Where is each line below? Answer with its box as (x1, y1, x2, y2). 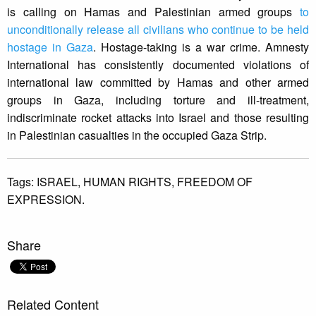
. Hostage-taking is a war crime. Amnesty (93, 39, 309, 56)
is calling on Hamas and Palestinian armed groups (7, 4, 300, 20)
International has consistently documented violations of (7, 56, 309, 73)
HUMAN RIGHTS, (83, 174, 177, 190)
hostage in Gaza (7, 39, 93, 56)
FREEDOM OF (177, 174, 253, 190)
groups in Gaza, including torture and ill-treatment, (7, 92, 309, 109)
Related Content (7, 295, 99, 314)
